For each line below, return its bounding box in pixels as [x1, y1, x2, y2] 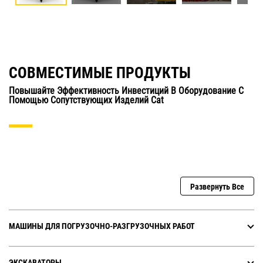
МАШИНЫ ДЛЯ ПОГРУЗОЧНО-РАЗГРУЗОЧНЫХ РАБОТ [9, 221, 195, 231]
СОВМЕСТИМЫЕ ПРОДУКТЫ [9, 64, 191, 82]
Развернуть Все [190, 182, 244, 192]
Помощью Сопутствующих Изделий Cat [9, 95, 164, 106]
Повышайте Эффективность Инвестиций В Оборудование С [9, 85, 244, 97]
